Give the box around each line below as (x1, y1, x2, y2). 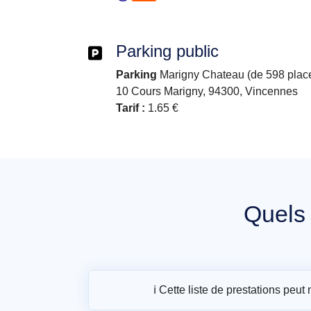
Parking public (116, 41, 219, 60)
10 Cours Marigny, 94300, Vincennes (116, 85, 298, 97)
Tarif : (116, 101, 145, 114)
